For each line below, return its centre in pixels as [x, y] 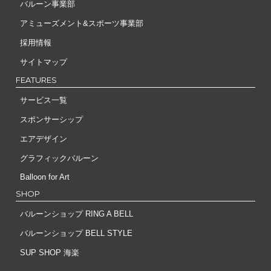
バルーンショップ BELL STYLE [76, 233]
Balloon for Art [45, 177]
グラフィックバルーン [59, 158]
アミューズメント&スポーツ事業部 [82, 24]
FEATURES [36, 80]
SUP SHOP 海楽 [50, 253]
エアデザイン [44, 139]
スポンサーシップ [51, 120]
